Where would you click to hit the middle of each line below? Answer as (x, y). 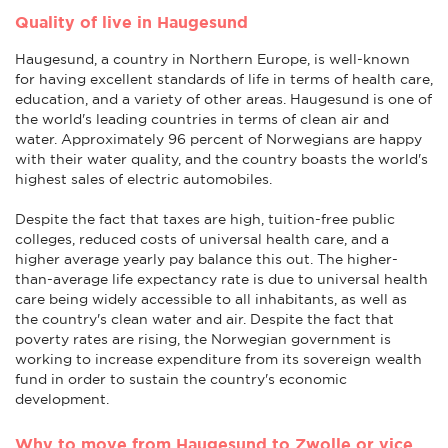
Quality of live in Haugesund (131, 21)
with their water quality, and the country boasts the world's (221, 158)
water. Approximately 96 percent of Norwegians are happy (218, 138)
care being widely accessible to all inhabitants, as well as (211, 298)
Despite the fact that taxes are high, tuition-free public (205, 218)
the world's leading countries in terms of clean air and (202, 118)
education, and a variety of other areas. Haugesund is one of (223, 98)
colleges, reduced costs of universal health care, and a (202, 238)
